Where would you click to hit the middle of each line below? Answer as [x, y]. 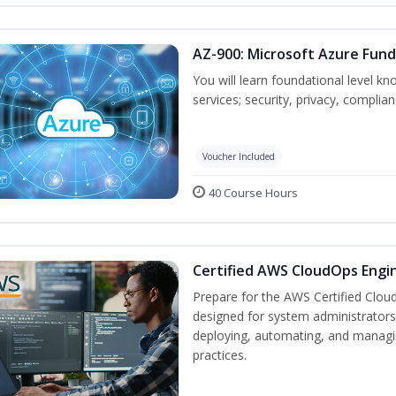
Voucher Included [239, 156]
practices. [220, 354]
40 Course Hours [253, 192]
